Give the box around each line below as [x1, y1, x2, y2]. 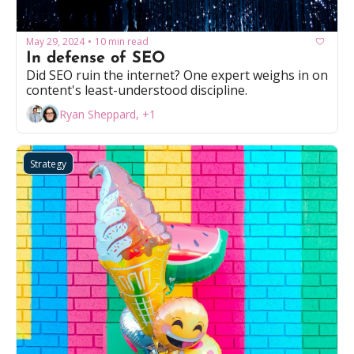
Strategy [30, 157, 66, 171]
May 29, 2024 [26, 34, 85, 48]
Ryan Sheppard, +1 [59, 106, 156, 122]
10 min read [95, 34, 149, 48]
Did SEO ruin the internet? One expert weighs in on [26, 66, 328, 85]
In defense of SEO [26, 51, 165, 67]
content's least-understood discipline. [26, 81, 247, 100]
